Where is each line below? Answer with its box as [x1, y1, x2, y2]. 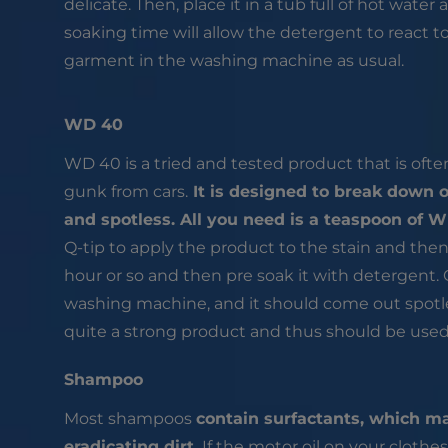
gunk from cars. [63, 181, 188, 201]
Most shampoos [63, 408, 196, 428]
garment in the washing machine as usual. [63, 50, 404, 70]
